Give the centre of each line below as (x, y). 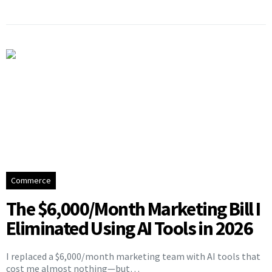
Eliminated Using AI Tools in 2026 (130, 228)
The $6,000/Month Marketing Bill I (133, 209)
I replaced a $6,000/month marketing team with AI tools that (133, 256)
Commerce (31, 180)
